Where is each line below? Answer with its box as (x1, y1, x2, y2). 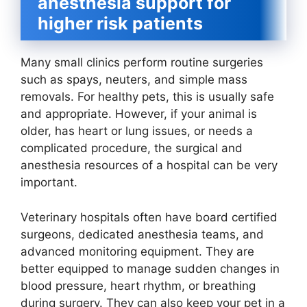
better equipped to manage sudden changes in (21, 261, 280, 275)
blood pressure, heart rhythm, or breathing (21, 278, 256, 293)
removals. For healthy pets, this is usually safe (21, 90, 274, 104)
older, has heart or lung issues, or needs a (21, 124, 253, 138)
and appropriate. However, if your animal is (21, 107, 257, 121)
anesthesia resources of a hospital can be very (21, 158, 278, 173)
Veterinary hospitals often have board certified (21, 210, 278, 224)
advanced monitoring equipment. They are (21, 244, 254, 258)
